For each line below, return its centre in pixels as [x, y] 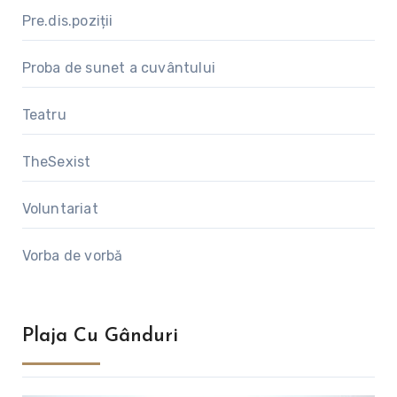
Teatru [44, 114]
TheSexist [56, 161]
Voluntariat [60, 208]
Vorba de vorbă [72, 255]
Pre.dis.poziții [67, 20]
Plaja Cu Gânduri [100, 336]
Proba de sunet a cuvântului [118, 67]
